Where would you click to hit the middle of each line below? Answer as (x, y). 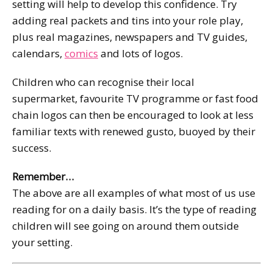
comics (81, 53)
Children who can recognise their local (103, 82)
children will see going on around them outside (126, 225)
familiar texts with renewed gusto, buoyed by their (134, 131)
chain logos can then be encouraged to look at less (133, 115)
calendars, (38, 53)
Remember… (43, 176)
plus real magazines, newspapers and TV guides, (130, 37)
